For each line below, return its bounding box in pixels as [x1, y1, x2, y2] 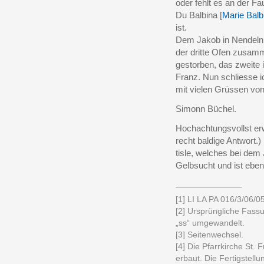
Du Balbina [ [176, 10, 222, 20]
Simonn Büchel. [176, 104, 236, 114]
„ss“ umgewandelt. [176, 219, 245, 227]
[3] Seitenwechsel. [176, 230, 243, 239]
